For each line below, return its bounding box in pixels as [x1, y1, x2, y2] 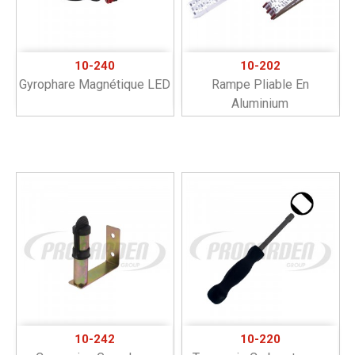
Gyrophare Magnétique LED [18, 76, 170, 92]
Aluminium [231, 95, 288, 111]
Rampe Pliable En [211, 76, 309, 92]
